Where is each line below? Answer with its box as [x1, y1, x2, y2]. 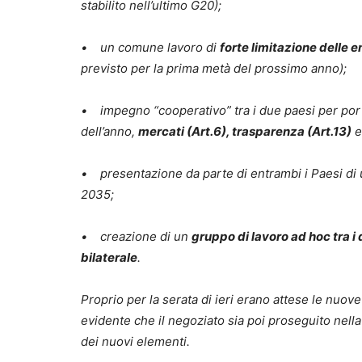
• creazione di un [81, 229, 192, 245]
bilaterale [81, 250, 137, 266]
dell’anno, [81, 124, 138, 140]
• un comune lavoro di [81, 40, 220, 56]
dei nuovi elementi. [81, 334, 190, 350]
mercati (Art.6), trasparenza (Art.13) [138, 124, 351, 140]
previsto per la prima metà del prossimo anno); [81, 61, 347, 77]
